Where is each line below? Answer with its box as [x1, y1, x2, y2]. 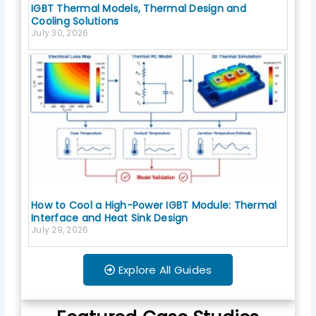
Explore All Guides [118, 262, 212, 277]
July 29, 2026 [31, 223, 89, 236]
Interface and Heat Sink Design [31, 210, 188, 225]
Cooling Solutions [31, 13, 119, 28]
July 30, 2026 [31, 26, 89, 39]
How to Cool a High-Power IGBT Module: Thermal [31, 197, 277, 212]
